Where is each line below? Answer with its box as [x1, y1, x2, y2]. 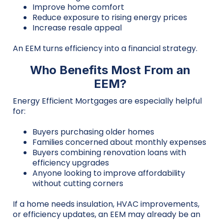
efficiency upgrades [32, 157, 109, 169]
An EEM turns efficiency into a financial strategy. [13, 43, 197, 55]
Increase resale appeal [32, 22, 122, 34]
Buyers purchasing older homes [32, 126, 154, 138]
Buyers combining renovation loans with [32, 147, 186, 159]
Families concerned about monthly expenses [32, 137, 206, 148]
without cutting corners [32, 178, 123, 190]
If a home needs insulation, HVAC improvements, [13, 198, 199, 210]
